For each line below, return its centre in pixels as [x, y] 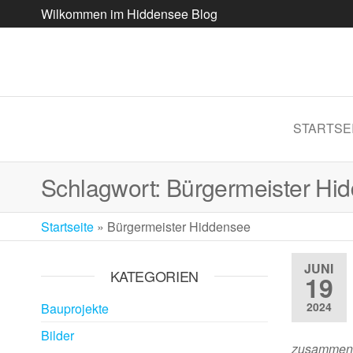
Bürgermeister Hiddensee [179, 227]
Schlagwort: [104, 187]
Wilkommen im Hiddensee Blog [129, 14]
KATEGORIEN [154, 276]
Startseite [67, 227]
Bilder [58, 335]
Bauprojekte [75, 308]
